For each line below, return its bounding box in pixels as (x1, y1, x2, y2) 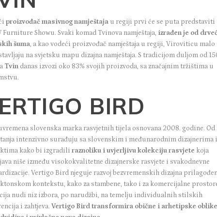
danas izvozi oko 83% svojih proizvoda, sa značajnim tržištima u (20, 62, 214, 70)
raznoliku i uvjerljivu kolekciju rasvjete (72, 146, 195, 155)
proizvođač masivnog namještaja (6, 17, 109, 26)
